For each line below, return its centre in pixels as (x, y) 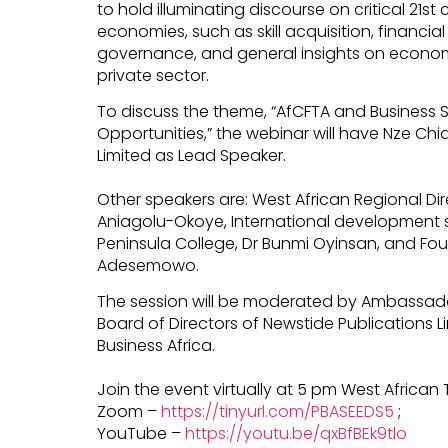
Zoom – (128, 412)
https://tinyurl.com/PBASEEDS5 (277, 412)
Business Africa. (155, 346)
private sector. (152, 75)
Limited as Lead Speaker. (191, 155)
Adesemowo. (147, 265)
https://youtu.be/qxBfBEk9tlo (295, 434)
